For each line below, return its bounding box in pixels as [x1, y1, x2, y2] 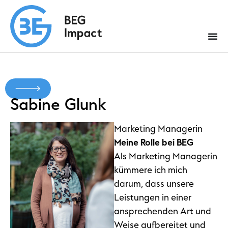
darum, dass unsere [114, 177, 194, 190]
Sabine [10, 93, 60, 116]
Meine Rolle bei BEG [114, 136, 193, 149]
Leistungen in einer [114, 191, 191, 204]
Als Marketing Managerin [114, 150, 217, 163]
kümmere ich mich [114, 163, 187, 177]
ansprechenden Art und [114, 205, 211, 218]
